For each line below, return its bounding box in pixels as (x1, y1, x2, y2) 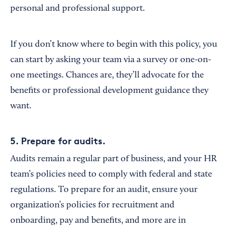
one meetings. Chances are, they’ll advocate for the (10, 71, 204, 81)
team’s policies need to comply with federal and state (10, 170, 212, 180)
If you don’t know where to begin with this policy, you (10, 40, 217, 50)
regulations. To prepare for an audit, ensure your (10, 185, 198, 195)
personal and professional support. (10, 4, 145, 14)
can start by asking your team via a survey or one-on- (10, 55, 211, 65)
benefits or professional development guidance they (10, 86, 208, 96)
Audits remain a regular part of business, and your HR (10, 155, 217, 164)
